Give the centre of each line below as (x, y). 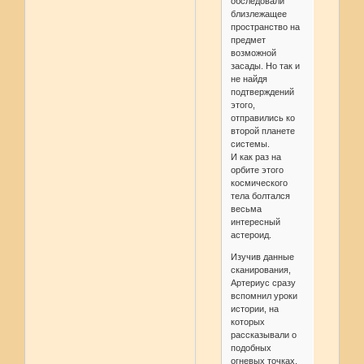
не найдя (249, 79)
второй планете (262, 131)
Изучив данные (262, 257)
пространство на (265, 27)
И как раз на (256, 157)
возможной (253, 53)
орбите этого (257, 170)
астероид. (251, 235)
